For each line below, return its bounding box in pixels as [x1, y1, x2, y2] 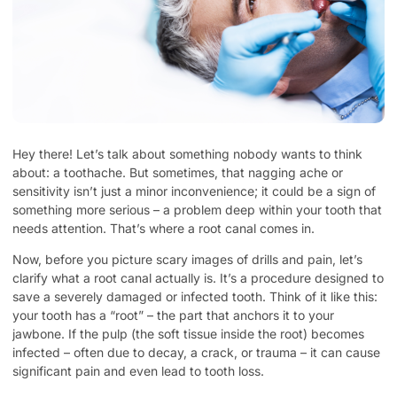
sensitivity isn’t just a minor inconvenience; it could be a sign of [12, 183, 376, 198]
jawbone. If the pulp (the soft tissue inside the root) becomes [12, 326, 364, 342]
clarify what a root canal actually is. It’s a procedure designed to [12, 270, 384, 286]
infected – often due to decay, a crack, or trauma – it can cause [12, 345, 380, 361]
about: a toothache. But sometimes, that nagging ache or [12, 164, 343, 180]
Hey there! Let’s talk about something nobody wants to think [12, 145, 362, 161]
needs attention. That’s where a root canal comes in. [12, 220, 315, 236]
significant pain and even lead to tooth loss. [12, 363, 264, 379]
